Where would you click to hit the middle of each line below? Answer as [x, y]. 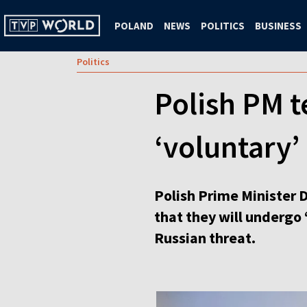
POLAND [134, 25]
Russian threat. [205, 238]
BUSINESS [278, 25]
